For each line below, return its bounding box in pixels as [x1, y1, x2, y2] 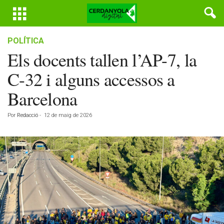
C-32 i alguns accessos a [7, 67, 175, 91]
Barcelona [7, 86, 77, 110]
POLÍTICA [7, 36, 44, 45]
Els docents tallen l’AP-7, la [7, 47, 197, 71]
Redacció [17, 112, 38, 118]
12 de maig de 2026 [44, 112, 92, 118]
